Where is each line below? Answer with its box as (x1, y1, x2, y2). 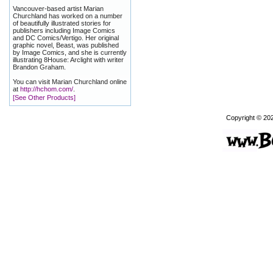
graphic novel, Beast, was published (13, 41, 119, 49)
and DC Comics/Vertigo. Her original (13, 34, 119, 41)
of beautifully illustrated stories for (13, 19, 111, 27)
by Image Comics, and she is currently (13, 49, 127, 56)
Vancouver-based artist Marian (13, 5, 104, 12)
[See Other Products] (13, 94, 76, 101)
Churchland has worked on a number (13, 12, 122, 19)
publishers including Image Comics (13, 27, 115, 34)
